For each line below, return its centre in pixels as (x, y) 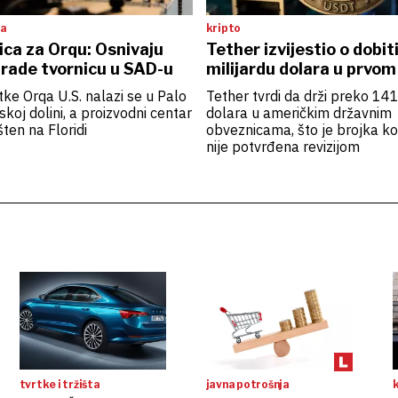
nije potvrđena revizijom (283, 147)
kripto (223, 28)
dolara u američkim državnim (298, 113)
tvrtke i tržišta (60, 384)
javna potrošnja (247, 384)
